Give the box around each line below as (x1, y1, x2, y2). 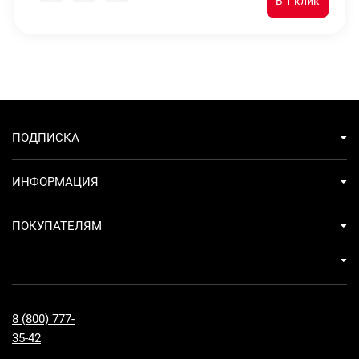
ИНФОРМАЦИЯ (12, 175, 99, 189)
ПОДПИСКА (12, 131, 79, 145)
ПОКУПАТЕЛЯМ (12, 219, 102, 233)
